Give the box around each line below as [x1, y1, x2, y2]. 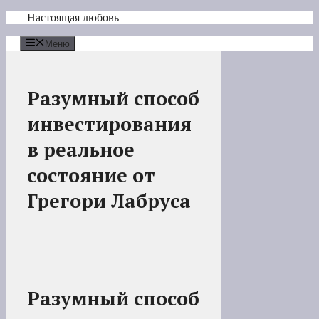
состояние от [27, 162, 155, 189]
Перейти [5, 11, 47, 23]
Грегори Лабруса [27, 188, 191, 214]
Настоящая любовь [27, 11, 119, 23]
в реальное [27, 137, 135, 163]
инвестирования [27, 111, 192, 137]
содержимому [5, 36, 72, 48]
